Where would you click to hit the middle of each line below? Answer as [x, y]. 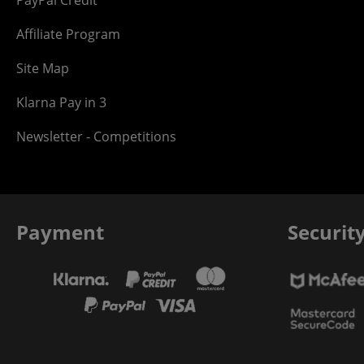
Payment [60, 232]
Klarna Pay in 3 [61, 103]
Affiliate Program [68, 35]
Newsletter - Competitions [96, 137]
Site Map [43, 69]
